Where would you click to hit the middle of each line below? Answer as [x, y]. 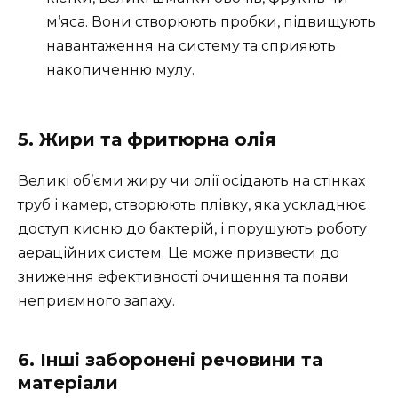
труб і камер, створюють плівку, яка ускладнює [192, 204]
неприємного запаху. [96, 300]
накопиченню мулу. [120, 70]
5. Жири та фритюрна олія [147, 139]
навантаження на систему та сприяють [191, 46]
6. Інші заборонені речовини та [170, 359]
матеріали [68, 382]
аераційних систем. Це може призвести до [179, 252]
